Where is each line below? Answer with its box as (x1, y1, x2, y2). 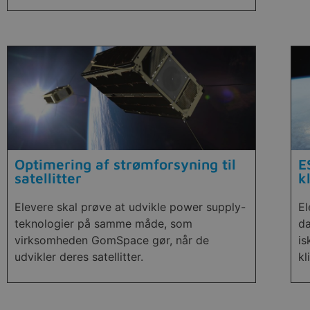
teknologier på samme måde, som (15, 217, 192, 231)
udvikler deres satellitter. (15, 250, 143, 264)
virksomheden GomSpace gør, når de (15, 233, 209, 248)
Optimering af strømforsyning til (15, 156, 236, 173)
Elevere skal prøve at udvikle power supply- (15, 200, 246, 215)
